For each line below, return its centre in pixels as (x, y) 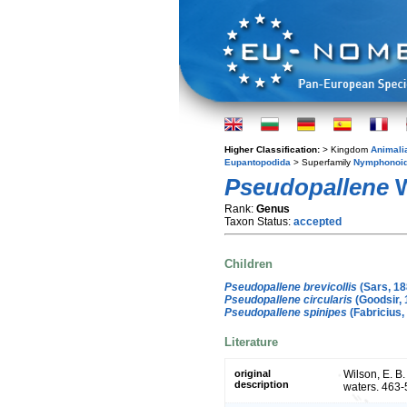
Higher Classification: (273, 149)
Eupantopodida (258, 162)
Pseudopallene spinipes (286, 312)
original (253, 374)
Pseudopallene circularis (288, 299)
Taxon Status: (259, 222)
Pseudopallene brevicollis (291, 287)
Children (248, 264)
